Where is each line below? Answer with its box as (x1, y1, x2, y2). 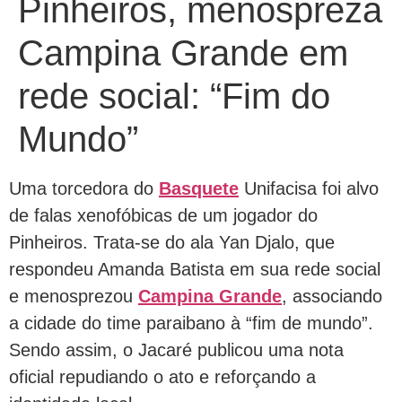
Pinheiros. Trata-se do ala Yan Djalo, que (9, 232, 335, 252)
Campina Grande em (18, 33, 348, 73)
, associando (282, 286, 382, 306)
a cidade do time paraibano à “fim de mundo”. (9, 313, 373, 333)
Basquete (159, 179, 239, 198)
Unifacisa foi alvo (239, 179, 379, 198)
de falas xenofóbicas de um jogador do (9, 205, 318, 225)
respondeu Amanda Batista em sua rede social (9, 259, 380, 279)
